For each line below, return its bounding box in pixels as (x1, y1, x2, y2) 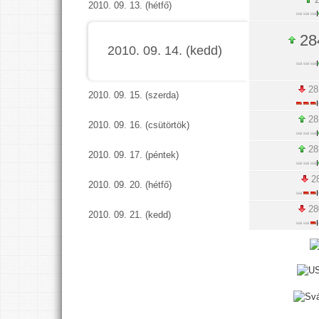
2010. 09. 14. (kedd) (107, 43, 222, 58)
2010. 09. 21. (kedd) (88, 209, 172, 220)
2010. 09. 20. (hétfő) (88, 179, 172, 190)
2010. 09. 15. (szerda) (88, 90, 179, 100)
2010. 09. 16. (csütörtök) (88, 120, 190, 130)
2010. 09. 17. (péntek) (88, 150, 179, 160)
